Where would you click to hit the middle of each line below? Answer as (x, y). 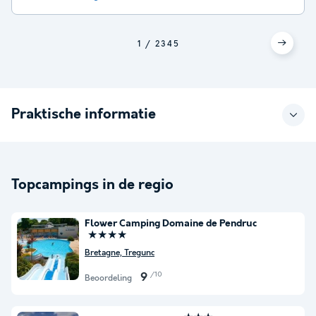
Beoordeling (108, 279)
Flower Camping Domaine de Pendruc (171, 223)
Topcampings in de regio (92, 185)
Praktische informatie (84, 114)
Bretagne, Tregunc (120, 254)
